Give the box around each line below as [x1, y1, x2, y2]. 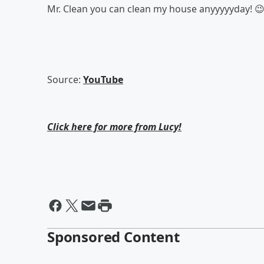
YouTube [83, 73, 123, 86]
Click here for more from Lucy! [47, 120, 181, 133]
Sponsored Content [47, 227, 180, 246]
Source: [47, 73, 83, 86]
